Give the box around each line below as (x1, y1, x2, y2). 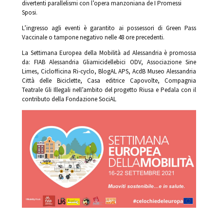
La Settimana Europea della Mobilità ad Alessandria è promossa (21, 48, 197, 57)
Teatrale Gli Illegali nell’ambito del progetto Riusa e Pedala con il (21, 85, 197, 94)
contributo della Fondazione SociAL (21, 94, 116, 103)
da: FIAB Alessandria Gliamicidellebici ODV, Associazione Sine (21, 57, 197, 66)
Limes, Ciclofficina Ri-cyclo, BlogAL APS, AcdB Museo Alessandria (21, 67, 197, 75)
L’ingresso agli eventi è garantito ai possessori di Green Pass (21, 23, 197, 32)
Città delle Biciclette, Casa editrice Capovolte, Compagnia (21, 76, 197, 85)
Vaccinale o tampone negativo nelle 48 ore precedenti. (21, 33, 164, 41)
